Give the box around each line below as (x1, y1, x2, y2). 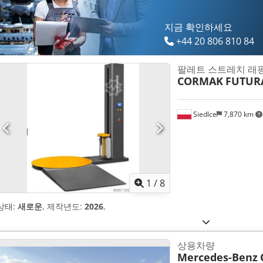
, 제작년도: (42, 201, 85, 213)
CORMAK (177, 74, 223, 89)
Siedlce (191, 109, 217, 119)
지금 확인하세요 (164, 21, 233, 34)
